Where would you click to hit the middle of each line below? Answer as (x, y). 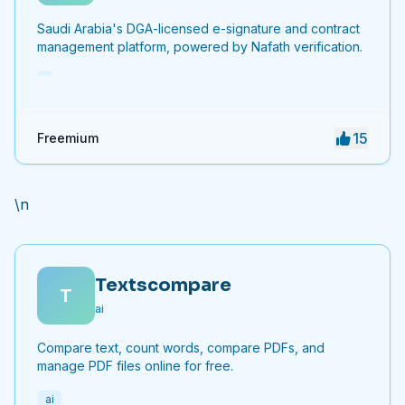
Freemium (68, 138)
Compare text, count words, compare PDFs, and (181, 348)
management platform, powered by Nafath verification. (200, 47)
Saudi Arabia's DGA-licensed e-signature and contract (198, 28)
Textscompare (163, 285)
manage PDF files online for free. (135, 366)
